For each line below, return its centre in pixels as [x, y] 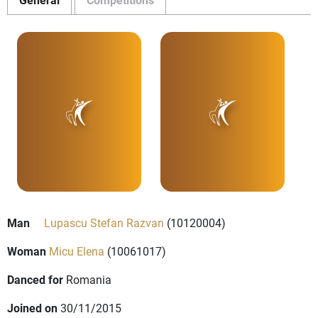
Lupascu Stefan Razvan [104, 223]
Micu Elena [77, 251]
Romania [89, 280]
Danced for [35, 280]
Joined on [32, 308]
